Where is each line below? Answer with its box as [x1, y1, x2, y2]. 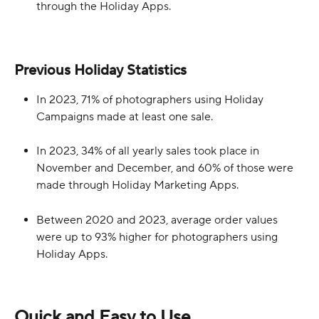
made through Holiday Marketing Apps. [36, 178, 239, 193]
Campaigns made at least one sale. [36, 109, 213, 124]
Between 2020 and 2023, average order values [36, 212, 281, 227]
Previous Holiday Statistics [14, 61, 187, 80]
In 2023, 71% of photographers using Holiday [36, 92, 266, 107]
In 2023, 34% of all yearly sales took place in [36, 144, 262, 159]
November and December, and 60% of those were [36, 161, 296, 176]
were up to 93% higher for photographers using [36, 229, 281, 244]
